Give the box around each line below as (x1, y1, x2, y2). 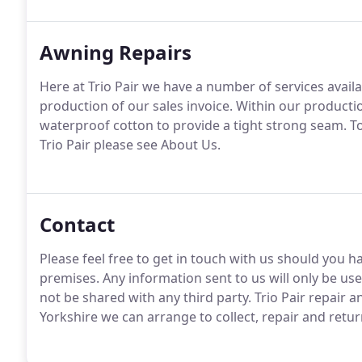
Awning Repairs (40, 39, 192, 65)
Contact (40, 211, 115, 238)
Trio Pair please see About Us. (40, 136, 221, 154)
